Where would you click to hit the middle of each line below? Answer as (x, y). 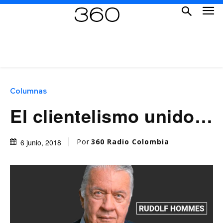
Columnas (28, 91)
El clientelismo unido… (111, 115)
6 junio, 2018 (41, 142)
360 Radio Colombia (130, 141)
